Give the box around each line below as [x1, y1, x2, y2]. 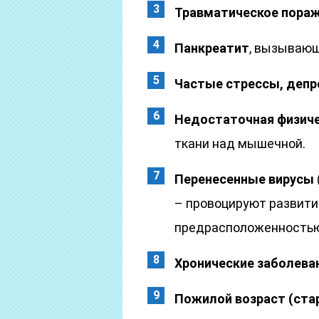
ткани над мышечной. [174, 136, 305, 151]
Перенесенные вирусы [174, 172, 314, 187]
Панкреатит [174, 41, 249, 56]
